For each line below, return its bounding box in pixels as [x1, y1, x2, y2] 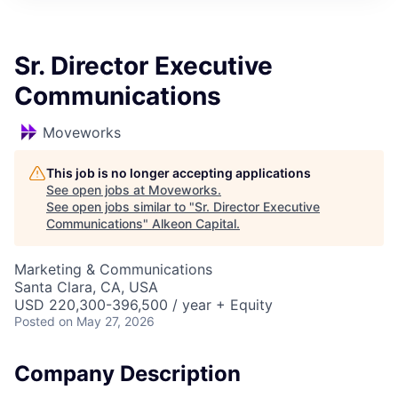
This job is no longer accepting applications [46, 165, 311, 180]
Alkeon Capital [152, 216, 236, 231]
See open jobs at [46, 182, 148, 197]
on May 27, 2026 [59, 314, 155, 329]
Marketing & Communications [14, 260, 212, 278]
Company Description [14, 361, 241, 386]
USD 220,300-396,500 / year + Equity [14, 296, 273, 314]
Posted [14, 314, 55, 329]
